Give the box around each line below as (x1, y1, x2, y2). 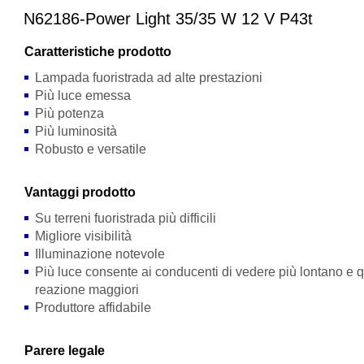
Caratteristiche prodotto (24, 45, 172, 58)
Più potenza (35, 106, 105, 120)
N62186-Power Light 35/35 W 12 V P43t (24, 10, 314, 28)
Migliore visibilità (35, 229, 132, 243)
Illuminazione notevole (35, 247, 166, 261)
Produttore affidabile (35, 301, 152, 314)
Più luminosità (35, 124, 118, 138)
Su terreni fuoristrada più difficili (35, 211, 217, 225)
